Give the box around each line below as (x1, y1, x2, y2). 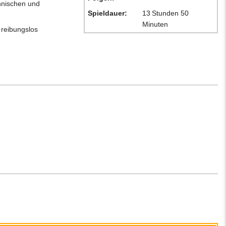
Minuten (142, 20, 170, 29)
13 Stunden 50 (142, 9, 190, 18)
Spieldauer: (88, 9, 127, 18)
